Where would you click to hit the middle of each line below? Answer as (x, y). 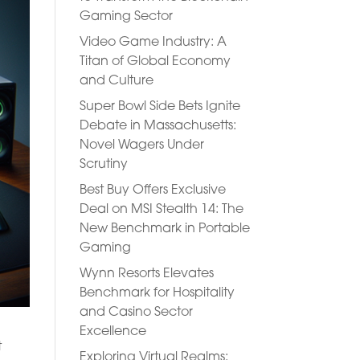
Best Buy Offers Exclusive (152, 190)
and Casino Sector (136, 313)
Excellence (112, 332)
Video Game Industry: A (153, 43)
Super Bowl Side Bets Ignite (160, 107)
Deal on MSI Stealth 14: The (161, 210)
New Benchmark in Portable (164, 229)
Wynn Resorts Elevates (146, 274)
